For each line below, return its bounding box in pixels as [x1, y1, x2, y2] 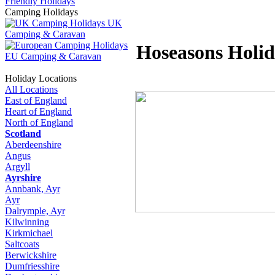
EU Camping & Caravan [5, 51, 101, 61]
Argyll [5, 161, 30, 172]
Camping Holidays [5, 7, 78, 17]
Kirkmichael [5, 228, 53, 238]
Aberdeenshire [5, 139, 61, 150]
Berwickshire [5, 250, 56, 260]
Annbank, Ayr [5, 184, 60, 194]
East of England [5, 95, 67, 106]
